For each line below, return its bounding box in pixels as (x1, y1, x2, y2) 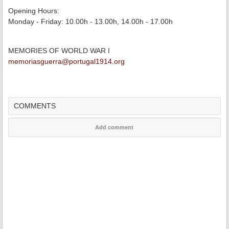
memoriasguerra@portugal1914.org (8, 57, 125, 65)
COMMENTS (14, 102, 56, 110)
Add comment (95, 124, 134, 130)
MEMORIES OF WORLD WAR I (8, 47, 112, 55)
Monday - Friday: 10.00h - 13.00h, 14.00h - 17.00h (8, 17, 173, 26)
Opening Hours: (8, 7, 59, 15)
